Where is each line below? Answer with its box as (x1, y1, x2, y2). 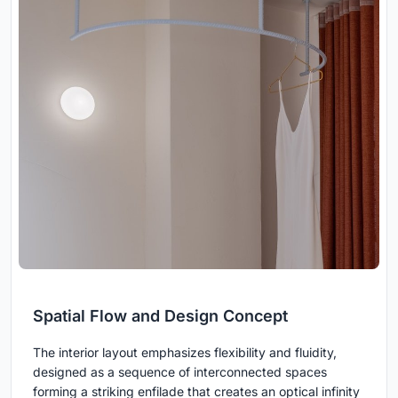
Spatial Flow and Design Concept (33, 306, 288, 325)
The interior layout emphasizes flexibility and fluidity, (33, 344, 337, 360)
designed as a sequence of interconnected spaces (33, 363, 327, 379)
